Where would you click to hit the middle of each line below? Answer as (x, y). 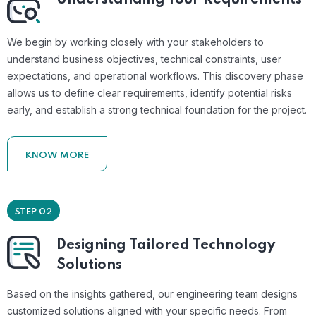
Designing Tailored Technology (166, 245)
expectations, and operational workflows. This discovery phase (155, 75)
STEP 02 (34, 212)
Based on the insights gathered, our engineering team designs (152, 293)
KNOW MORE (57, 155)
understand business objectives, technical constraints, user (144, 59)
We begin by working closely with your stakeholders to (135, 42)
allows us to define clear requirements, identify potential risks (150, 92)
